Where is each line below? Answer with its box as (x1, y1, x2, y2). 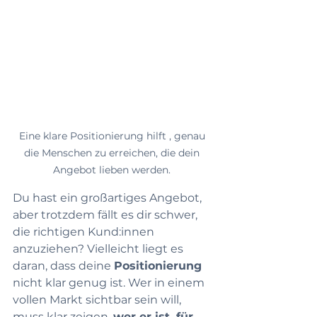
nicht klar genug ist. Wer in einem (13, 276, 207, 290)
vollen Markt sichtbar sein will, (13, 293, 184, 307)
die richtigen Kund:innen (13, 225, 157, 239)
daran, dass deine (13, 259, 114, 273)
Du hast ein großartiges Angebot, (13, 191, 204, 205)
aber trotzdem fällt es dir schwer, (13, 208, 200, 222)
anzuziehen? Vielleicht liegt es (13, 242, 186, 256)
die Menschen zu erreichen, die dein (24, 146, 202, 160)
